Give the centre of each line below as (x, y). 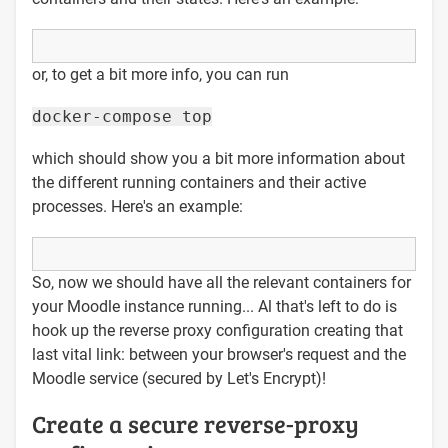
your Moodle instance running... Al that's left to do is (214, 306)
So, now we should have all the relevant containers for (221, 282)
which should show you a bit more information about (218, 158)
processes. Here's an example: (137, 206)
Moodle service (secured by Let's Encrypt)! (179, 378)
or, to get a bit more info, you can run (160, 74)
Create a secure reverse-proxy (195, 423)
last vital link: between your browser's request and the (219, 354)
